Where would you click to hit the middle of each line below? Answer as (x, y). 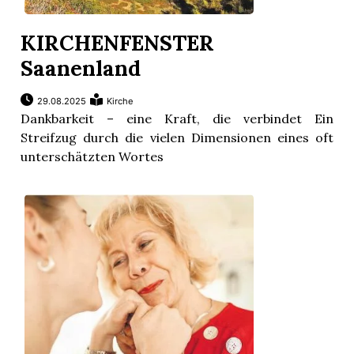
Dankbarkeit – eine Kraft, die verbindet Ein (177, 119)
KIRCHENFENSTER (118, 43)
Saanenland (81, 68)
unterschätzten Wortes (92, 157)
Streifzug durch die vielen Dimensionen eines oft (177, 138)
